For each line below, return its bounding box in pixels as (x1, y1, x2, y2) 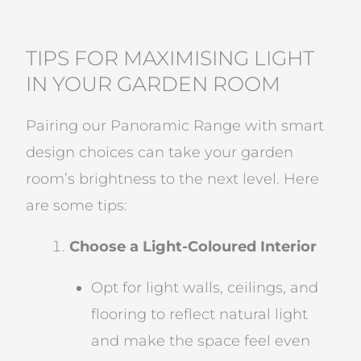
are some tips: (26, 196, 128, 214)
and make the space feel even (91, 331, 311, 350)
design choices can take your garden (26, 143, 294, 161)
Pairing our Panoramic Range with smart (26, 116, 325, 135)
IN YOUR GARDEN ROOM (26, 71, 281, 96)
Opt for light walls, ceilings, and (91, 278, 319, 297)
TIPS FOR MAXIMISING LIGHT (26, 45, 315, 70)
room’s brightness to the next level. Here (26, 169, 320, 188)
